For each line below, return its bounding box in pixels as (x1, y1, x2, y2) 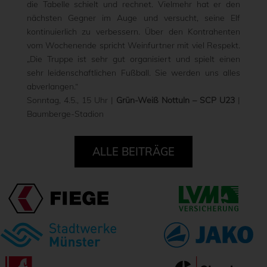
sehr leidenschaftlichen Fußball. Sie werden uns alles (26, 67, 241, 78)
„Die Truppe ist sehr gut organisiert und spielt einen (26, 54, 241, 64)
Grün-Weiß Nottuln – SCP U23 (116, 95, 235, 105)
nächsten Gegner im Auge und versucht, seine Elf (26, 13, 241, 23)
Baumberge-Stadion (26, 108, 104, 119)
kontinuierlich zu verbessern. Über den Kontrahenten (26, 26, 241, 37)
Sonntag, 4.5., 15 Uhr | (26, 95, 116, 105)
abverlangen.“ (26, 81, 78, 92)
